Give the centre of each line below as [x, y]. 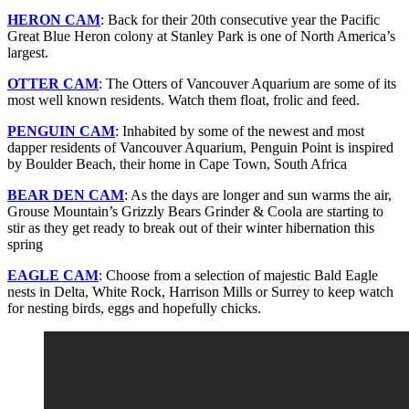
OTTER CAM [53, 83]
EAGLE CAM [53, 275]
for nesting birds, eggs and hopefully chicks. [134, 308]
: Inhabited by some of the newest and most [240, 131]
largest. [28, 52]
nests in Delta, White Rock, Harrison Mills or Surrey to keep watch [200, 291]
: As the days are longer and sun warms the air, [258, 194]
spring [25, 244]
